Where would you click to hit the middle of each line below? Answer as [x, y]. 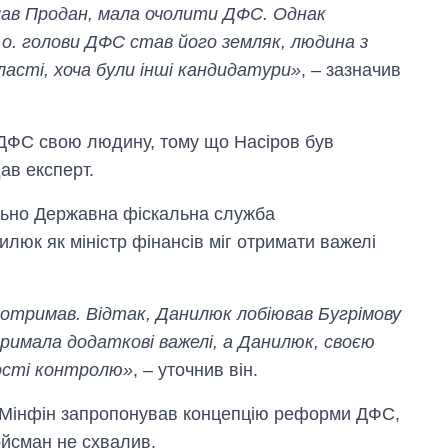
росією [319, 435]
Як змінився [338, 340]
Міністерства [342, 378]
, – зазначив [351, 69]
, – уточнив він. [195, 369]
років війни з [340, 416]
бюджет [322, 359]
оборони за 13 [346, 397]
